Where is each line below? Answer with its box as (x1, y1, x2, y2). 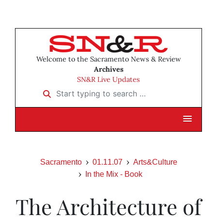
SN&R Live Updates (77, 75, 140, 84)
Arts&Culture (133, 158, 177, 167)
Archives (93, 65, 124, 74)
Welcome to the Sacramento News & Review (36, 55, 181, 64)
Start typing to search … (37, 85, 126, 95)
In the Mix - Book (85, 170, 142, 179)
